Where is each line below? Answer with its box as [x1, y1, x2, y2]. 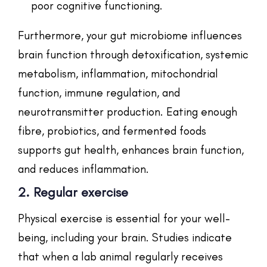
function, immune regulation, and [18, 85, 180, 100]
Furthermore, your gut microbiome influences [18, 28, 242, 42]
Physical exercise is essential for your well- [18, 211, 230, 225]
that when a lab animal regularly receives [18, 249, 223, 263]
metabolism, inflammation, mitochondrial [18, 66, 218, 80]
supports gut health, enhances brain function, [18, 142, 244, 157]
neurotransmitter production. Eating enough [18, 104, 237, 119]
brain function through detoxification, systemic [18, 47, 249, 61]
